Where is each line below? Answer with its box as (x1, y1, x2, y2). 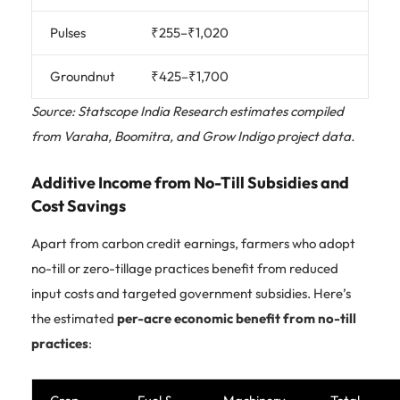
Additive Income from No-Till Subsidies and (31, 171, 349, 193)
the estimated (31, 309, 117, 327)
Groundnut (50, 67, 115, 85)
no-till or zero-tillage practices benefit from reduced (31, 259, 338, 277)
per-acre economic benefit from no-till (117, 309, 356, 327)
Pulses (50, 23, 86, 41)
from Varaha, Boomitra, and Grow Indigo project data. (31, 127, 354, 145)
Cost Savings (31, 195, 126, 216)
